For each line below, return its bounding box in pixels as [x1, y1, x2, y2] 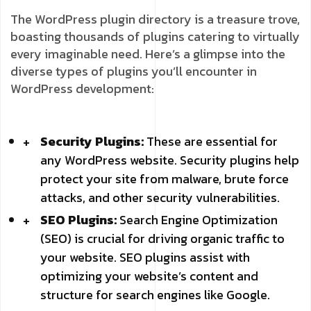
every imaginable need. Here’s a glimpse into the [10, 44, 285, 63]
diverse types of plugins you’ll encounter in [10, 61, 257, 81]
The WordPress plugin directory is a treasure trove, [10, 9, 300, 28]
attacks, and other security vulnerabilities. [40, 187, 280, 207]
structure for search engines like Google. [40, 285, 270, 304]
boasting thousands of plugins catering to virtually [10, 26, 300, 46]
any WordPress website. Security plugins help [40, 150, 299, 169]
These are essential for [144, 131, 278, 151]
